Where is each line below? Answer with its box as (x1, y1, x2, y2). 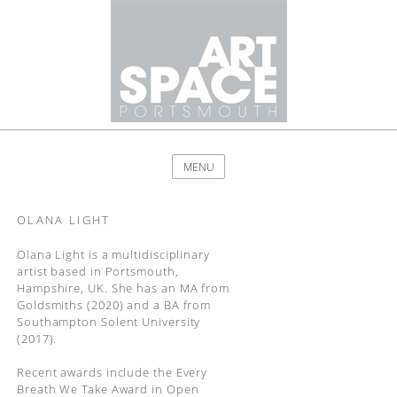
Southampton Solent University (16, 313, 201, 330)
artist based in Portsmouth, (16, 262, 179, 279)
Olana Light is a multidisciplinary (16, 245, 210, 262)
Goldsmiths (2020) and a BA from (16, 296, 212, 313)
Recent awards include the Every (16, 364, 208, 380)
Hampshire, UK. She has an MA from (16, 279, 230, 296)
